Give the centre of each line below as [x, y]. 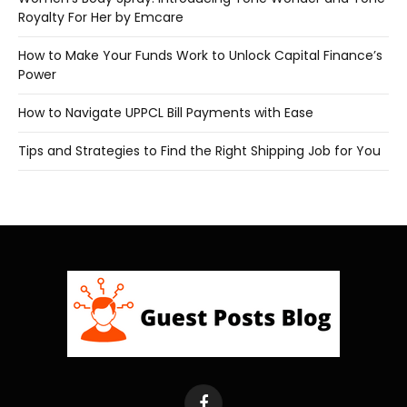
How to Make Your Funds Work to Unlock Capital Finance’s [200, 55]
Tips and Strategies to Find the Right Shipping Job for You [199, 150]
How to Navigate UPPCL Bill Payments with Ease [166, 112]
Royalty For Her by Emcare [101, 17]
